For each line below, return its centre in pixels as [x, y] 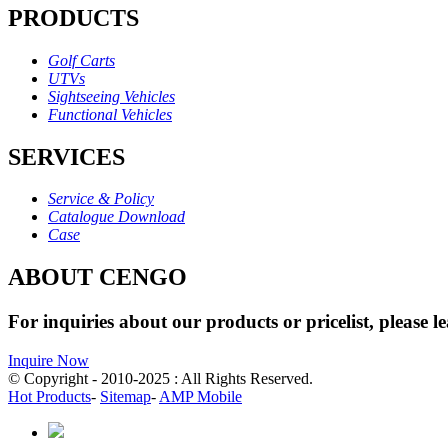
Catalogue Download [116, 217]
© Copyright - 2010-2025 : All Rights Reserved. [160, 378]
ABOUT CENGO [97, 277]
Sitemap [125, 396]
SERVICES [66, 156]
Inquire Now [48, 360]
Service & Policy [101, 199]
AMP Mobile [200, 396]
